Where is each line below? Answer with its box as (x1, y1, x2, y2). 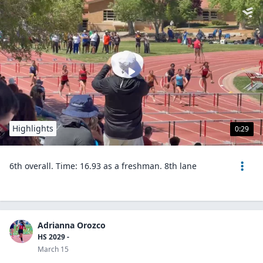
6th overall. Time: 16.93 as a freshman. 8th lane (9, 160, 197, 171)
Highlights (12, 123, 53, 134)
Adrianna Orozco (38, 220, 106, 231)
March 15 (38, 244, 69, 254)
